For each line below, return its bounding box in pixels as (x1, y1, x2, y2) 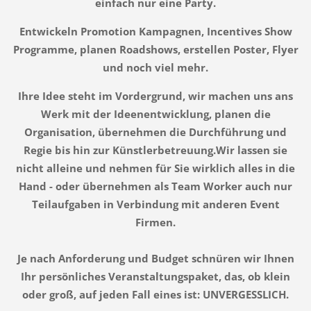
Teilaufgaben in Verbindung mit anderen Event (31, 196, 280, 211)
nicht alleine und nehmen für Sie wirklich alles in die (16, 160, 295, 175)
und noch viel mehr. (103, 60, 208, 74)
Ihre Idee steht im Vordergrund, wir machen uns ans (18, 88, 293, 103)
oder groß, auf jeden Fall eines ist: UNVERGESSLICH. (22, 287, 289, 301)
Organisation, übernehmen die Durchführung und (24, 124, 287, 139)
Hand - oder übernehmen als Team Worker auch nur (19, 178, 292, 193)
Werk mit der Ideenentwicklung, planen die (40, 106, 271, 121)
